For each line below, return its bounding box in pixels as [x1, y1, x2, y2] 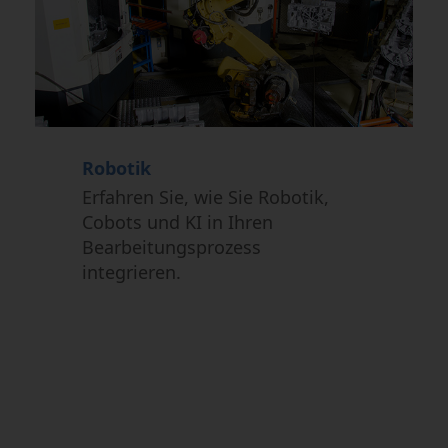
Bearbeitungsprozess [82, 235, 262, 260]
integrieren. [82, 260, 187, 285]
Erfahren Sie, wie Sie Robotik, [82, 185, 330, 210]
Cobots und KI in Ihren [82, 210, 274, 235]
